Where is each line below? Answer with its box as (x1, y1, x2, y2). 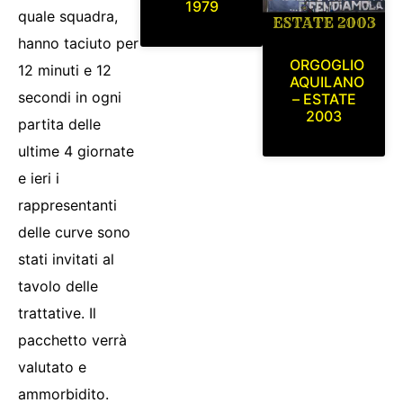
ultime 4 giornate (18, 142, 134, 161)
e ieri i (18, 169, 59, 188)
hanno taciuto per (18, 34, 139, 53)
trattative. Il (18, 304, 96, 323)
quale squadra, (18, 7, 118, 26)
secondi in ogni (18, 88, 121, 107)
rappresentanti (18, 196, 117, 215)
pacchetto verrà (18, 331, 127, 350)
